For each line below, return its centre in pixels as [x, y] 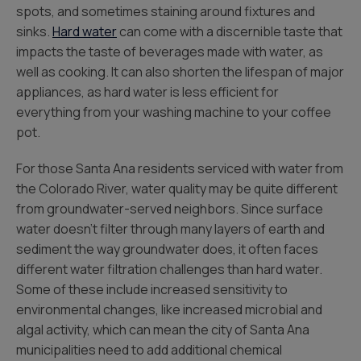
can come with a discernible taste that [230, 31]
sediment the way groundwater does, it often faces [167, 249]
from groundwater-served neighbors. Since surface [170, 209]
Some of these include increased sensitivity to [152, 289]
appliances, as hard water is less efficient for [147, 92]
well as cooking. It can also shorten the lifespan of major [180, 72]
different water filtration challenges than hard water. [169, 269]
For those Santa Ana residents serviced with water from [180, 168]
